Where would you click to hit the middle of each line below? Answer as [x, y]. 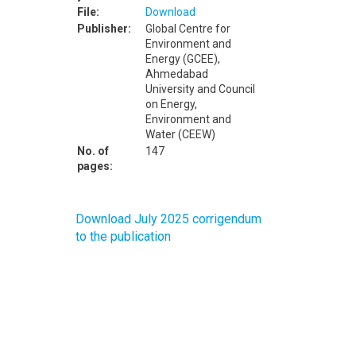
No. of [93, 151]
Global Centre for [188, 29]
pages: [95, 166]
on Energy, [171, 104]
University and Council [200, 89]
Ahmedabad [176, 74]
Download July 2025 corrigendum [168, 219]
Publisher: [104, 29]
